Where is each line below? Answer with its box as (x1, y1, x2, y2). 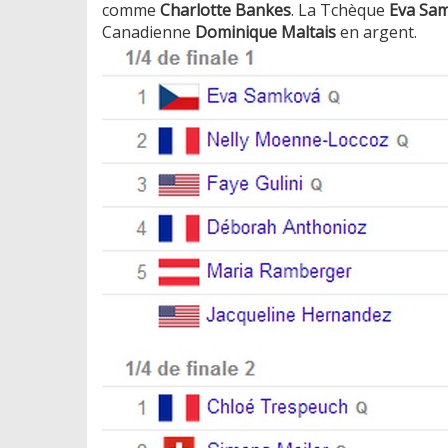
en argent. (336, 20, 425, 43)
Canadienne (102, 20, 195, 43)
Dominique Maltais (195, 20, 336, 43)
